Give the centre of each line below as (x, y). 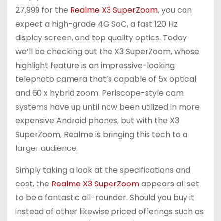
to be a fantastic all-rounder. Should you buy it (105, 198)
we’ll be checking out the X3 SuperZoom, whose (107, 52)
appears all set (169, 184)
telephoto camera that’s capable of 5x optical (106, 79)
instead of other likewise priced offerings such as (110, 212)
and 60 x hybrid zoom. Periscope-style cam (99, 93)
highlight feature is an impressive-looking (95, 66)
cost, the (33, 184)
